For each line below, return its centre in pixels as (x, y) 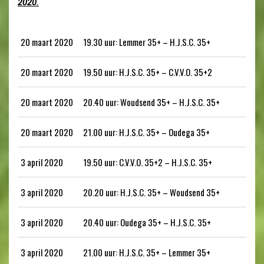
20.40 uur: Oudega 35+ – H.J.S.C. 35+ (147, 222)
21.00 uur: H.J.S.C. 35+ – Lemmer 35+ (147, 252)
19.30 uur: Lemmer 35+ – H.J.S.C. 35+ (147, 42)
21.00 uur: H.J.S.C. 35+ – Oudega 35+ (146, 132)
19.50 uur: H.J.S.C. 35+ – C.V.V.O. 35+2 (148, 72)
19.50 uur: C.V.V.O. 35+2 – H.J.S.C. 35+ (148, 162)
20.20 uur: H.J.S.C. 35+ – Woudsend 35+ (151, 192)
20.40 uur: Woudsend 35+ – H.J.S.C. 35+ (151, 102)
